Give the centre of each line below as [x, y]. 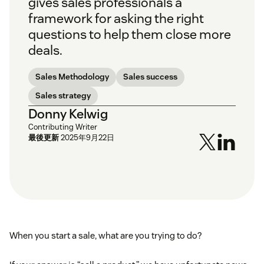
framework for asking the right [116, 19]
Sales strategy [63, 96]
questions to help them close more [130, 34]
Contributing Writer [63, 127]
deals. [45, 50]
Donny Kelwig [68, 114]
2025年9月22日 [88, 138]
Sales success [150, 77]
